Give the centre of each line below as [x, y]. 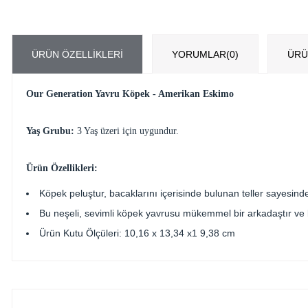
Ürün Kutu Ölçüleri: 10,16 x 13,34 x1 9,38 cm [139, 233]
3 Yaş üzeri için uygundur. [126, 131]
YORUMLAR [199, 54]
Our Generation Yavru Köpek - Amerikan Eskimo [130, 93]
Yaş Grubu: [50, 131]
